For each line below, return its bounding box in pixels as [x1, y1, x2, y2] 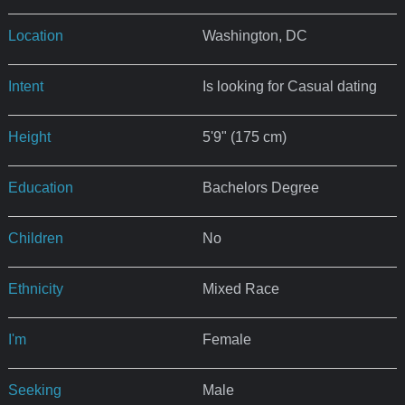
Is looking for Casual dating [202, 78, 377, 94]
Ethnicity [7, 280, 63, 297]
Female [202, 331, 251, 347]
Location [7, 27, 63, 43]
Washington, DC [202, 27, 307, 43]
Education [7, 179, 73, 195]
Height [7, 128, 51, 145]
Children [7, 230, 63, 246]
